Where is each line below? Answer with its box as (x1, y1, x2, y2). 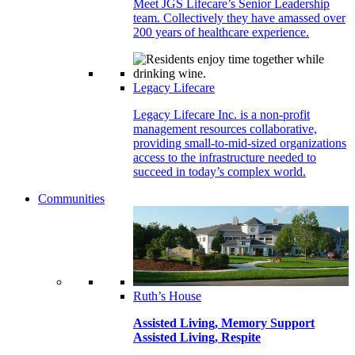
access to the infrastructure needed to (133, 151, 316, 164)
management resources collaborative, (133, 122, 317, 136)
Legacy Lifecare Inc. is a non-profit (133, 108, 310, 121)
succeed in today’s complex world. (133, 165, 306, 178)
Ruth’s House (133, 289, 201, 303)
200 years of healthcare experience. (133, 25, 309, 39)
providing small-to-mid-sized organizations (133, 136, 346, 150)
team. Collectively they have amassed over (133, 11, 345, 25)
